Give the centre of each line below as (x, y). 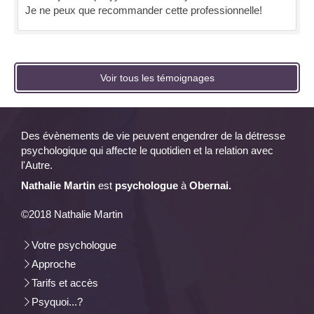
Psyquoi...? (57, 301)
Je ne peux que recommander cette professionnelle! (144, 10)
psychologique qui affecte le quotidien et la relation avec (147, 150)
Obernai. (210, 185)
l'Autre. (37, 165)
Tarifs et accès (65, 282)
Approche (54, 264)
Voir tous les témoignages (157, 77)
